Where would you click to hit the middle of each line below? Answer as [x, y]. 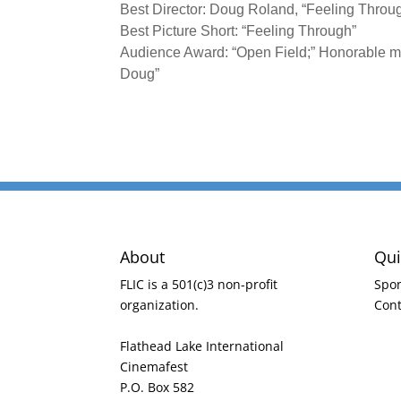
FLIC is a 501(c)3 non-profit [199, 284]
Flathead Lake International [202, 346]
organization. [160, 304]
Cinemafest [154, 366]
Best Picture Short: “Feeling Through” [239, 31]
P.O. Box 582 [158, 387]
